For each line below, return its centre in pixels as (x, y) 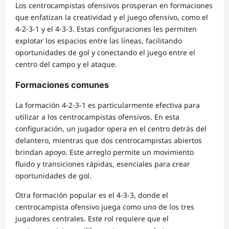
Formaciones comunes (62, 85)
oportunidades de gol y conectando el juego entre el (105, 53)
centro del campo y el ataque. (66, 64)
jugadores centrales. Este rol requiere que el (92, 218)
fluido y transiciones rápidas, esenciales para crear (103, 164)
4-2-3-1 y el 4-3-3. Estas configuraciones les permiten (106, 29)
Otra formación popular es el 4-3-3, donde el (92, 195)
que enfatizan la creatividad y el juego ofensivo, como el (112, 17)
